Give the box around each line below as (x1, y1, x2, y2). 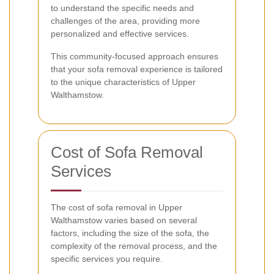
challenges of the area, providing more (51, 15, 200, 26)
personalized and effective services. (51, 28, 189, 39)
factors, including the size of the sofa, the (51, 228, 209, 238)
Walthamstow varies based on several (51, 215, 197, 225)
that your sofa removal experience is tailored (51, 64, 223, 74)
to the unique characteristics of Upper (51, 76, 196, 87)
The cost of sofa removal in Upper (51, 202, 182, 212)
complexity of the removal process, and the (51, 240, 217, 251)
